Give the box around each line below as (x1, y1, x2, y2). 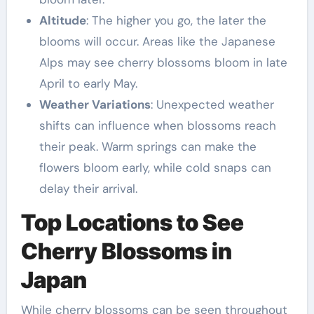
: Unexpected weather (150, 97, 274, 113)
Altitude (39, 13, 86, 29)
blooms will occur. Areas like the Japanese (39, 34, 275, 50)
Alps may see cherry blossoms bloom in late (39, 55, 287, 71)
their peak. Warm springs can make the (39, 139, 257, 155)
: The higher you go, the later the (86, 13, 266, 29)
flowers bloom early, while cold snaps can (39, 160, 271, 176)
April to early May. (39, 76, 137, 92)
